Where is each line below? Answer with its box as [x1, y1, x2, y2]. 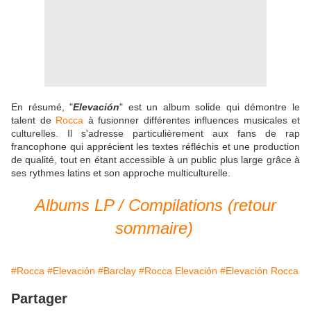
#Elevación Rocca [220, 265, 299, 277]
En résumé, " [11, 101, 74, 113]
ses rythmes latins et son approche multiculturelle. [11, 167, 233, 179]
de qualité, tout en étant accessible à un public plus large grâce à [11, 154, 300, 166]
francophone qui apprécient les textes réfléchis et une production [11, 141, 300, 153]
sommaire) [115, 219, 193, 238]
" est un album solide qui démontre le [119, 101, 301, 113]
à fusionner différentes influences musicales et [83, 115, 300, 126]
